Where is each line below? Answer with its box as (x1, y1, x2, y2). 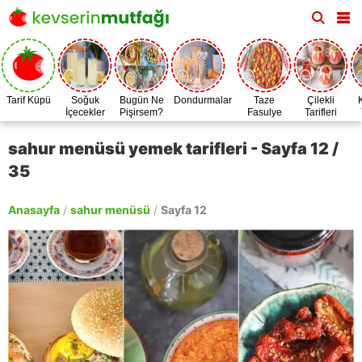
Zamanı (247, 119, 281, 130)
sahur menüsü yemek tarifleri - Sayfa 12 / (8, 139, 339, 158)
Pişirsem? (120, 107, 163, 118)
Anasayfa (8, 203, 60, 217)
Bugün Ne (119, 95, 164, 106)
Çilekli (307, 95, 335, 106)
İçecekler (65, 107, 105, 118)
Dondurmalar (174, 95, 232, 106)
